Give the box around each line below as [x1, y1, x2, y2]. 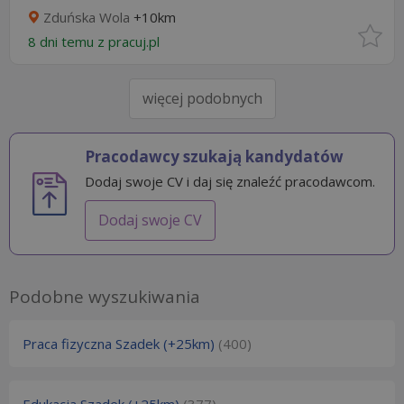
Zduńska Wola [43, 8, 130, 26]
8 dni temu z [28, 32, 108, 50]
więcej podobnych [142, 88, 262, 108]
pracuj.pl [108, 32, 163, 50]
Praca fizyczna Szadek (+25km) [23, 335, 215, 353]
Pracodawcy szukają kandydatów [85, 146, 344, 167]
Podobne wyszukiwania [9, 285, 200, 308]
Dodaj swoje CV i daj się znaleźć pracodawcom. [85, 172, 375, 190]
